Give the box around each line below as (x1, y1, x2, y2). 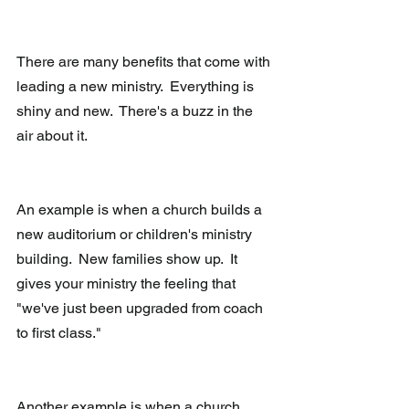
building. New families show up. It (16, 250, 241, 268)
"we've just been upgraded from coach (16, 299, 267, 318)
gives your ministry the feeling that (16, 275, 239, 293)
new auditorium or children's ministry (16, 225, 256, 244)
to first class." (16, 324, 105, 342)
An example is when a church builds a (16, 201, 266, 219)
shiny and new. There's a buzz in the (16, 102, 257, 121)
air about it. (16, 127, 90, 145)
